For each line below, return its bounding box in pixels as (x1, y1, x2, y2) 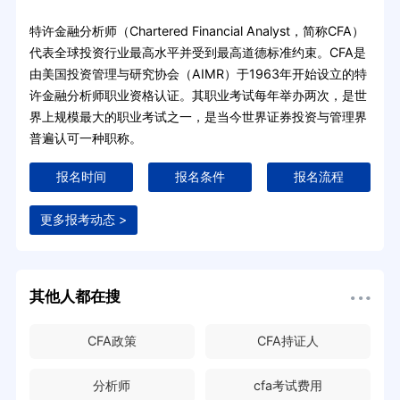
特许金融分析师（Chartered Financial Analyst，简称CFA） (29, 23, 364, 39)
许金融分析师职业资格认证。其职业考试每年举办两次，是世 (29, 87, 367, 104)
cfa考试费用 (253, 378, 322, 394)
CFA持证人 (256, 332, 319, 348)
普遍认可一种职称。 (29, 130, 142, 146)
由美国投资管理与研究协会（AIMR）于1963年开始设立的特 (29, 66, 367, 82)
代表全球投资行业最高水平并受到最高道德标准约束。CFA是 (29, 45, 366, 61)
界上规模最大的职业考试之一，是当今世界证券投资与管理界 (29, 109, 367, 125)
